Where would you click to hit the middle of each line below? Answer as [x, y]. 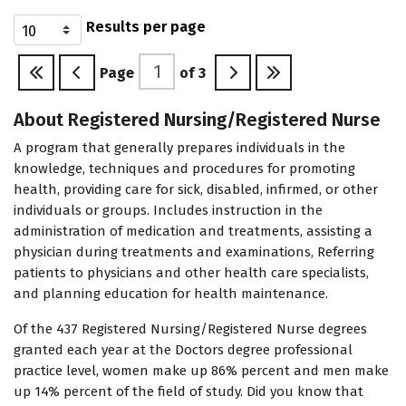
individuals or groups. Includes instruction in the [168, 211]
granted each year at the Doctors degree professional [183, 350]
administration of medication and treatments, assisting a [193, 232]
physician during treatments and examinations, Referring [194, 252]
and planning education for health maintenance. [171, 294]
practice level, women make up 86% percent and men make [201, 371]
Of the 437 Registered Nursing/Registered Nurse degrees [190, 329]
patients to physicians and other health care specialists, [191, 273]
